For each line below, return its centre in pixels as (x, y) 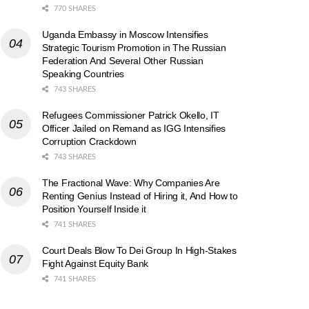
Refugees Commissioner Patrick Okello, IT (131, 115)
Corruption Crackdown (89, 141)
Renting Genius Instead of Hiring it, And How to (140, 196)
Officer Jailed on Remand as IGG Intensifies (134, 128)
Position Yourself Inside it (94, 209)
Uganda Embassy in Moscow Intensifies (125, 34)
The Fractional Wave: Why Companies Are (131, 182)
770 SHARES (74, 8)
